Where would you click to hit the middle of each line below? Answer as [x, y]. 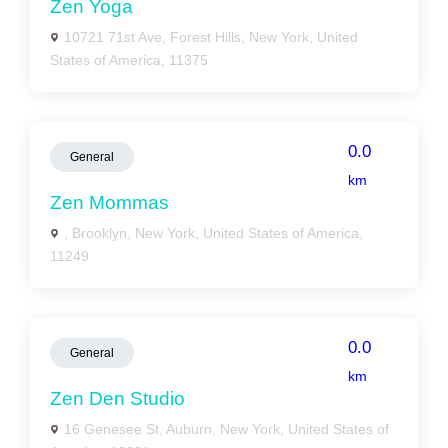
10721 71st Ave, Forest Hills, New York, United [211, 37]
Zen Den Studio [117, 398]
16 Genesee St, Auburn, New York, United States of [226, 429]
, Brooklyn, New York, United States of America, [213, 233]
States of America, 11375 [129, 60]
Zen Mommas [109, 202]
